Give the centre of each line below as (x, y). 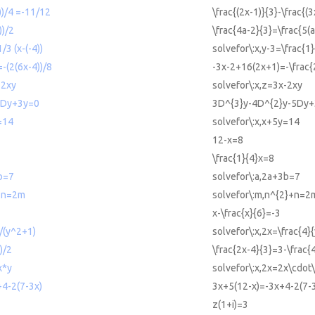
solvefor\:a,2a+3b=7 (256, 177)
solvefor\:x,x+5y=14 (256, 122)
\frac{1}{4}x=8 (243, 159)
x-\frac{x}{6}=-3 (246, 213)
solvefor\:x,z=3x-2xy (257, 85)
